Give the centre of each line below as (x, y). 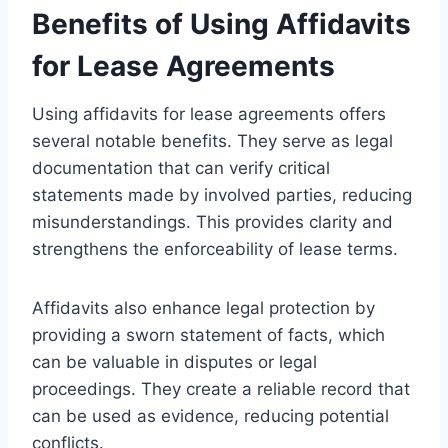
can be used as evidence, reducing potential (210, 415)
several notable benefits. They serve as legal (212, 140)
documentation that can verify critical (181, 167)
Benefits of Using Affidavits (221, 23)
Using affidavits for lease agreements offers (209, 113)
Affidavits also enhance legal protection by (203, 307)
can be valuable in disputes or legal (174, 361)
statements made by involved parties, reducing (222, 194)
